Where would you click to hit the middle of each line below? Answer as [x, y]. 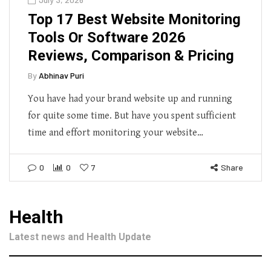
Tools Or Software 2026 [107, 37]
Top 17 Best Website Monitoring [134, 19]
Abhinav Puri [61, 75]
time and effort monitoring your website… [116, 132]
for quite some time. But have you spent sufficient [132, 116]
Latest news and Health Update [80, 237]
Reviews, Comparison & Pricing [131, 55]
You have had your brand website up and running [130, 99]
